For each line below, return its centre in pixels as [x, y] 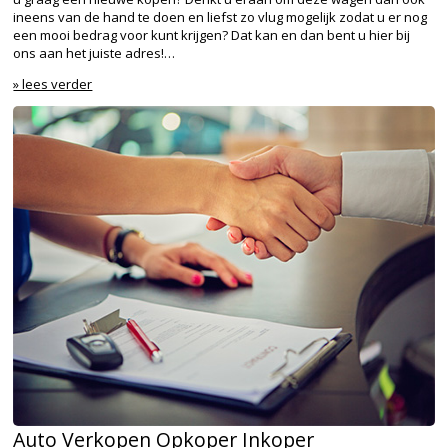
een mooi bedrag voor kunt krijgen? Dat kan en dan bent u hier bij [212, 34]
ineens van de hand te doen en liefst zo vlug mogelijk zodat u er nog [220, 16]
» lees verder [53, 83]
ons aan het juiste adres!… [94, 52]
